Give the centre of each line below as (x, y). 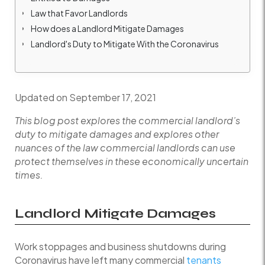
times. (29, 174)
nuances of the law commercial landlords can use (125, 147)
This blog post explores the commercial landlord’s (127, 120)
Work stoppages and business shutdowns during (120, 246)
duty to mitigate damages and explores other (117, 134)
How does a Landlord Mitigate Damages (107, 28)
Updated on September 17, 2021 (85, 97)
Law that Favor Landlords (79, 13)
